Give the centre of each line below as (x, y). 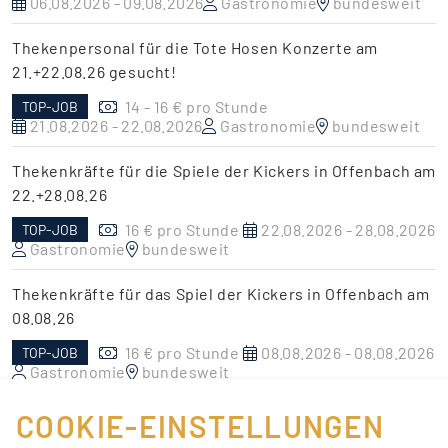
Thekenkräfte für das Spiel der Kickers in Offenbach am (221, 293)
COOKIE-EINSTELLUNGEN (200, 426)
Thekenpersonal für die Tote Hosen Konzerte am (195, 47)
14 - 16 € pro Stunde (197, 106)
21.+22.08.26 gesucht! (94, 71)
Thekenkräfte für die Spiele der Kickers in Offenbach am (224, 170)
